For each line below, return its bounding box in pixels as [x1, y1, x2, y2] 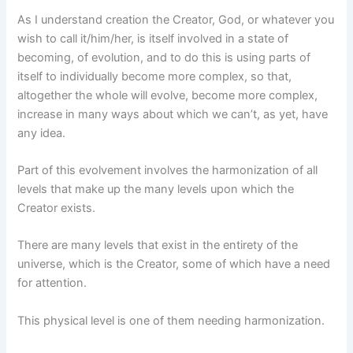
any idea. [17, 125, 66, 140]
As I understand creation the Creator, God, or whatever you [17, 12, 335, 27]
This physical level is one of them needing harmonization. [17, 313, 325, 328]
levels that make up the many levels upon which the [17, 181, 295, 196]
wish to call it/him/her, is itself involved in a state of [17, 31, 289, 46]
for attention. [17, 276, 87, 291]
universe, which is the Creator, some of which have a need [17, 257, 331, 272]
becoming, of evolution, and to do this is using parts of [17, 50, 311, 65]
